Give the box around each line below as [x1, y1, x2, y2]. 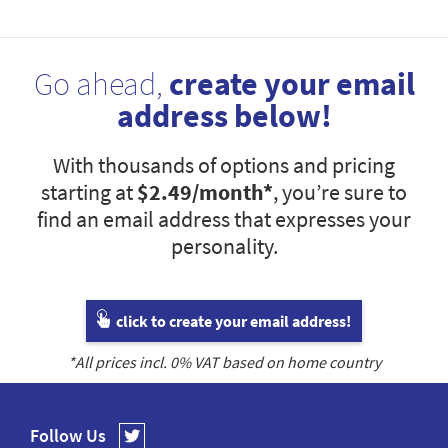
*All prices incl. [67, 352, 170, 373]
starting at [41, 178, 137, 207]
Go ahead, [33, 64, 169, 105]
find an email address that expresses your [37, 205, 411, 234]
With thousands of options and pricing [53, 151, 395, 180]
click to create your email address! [113, 311, 351, 332]
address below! [116, 96, 332, 137]
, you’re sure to [273, 178, 407, 207]
